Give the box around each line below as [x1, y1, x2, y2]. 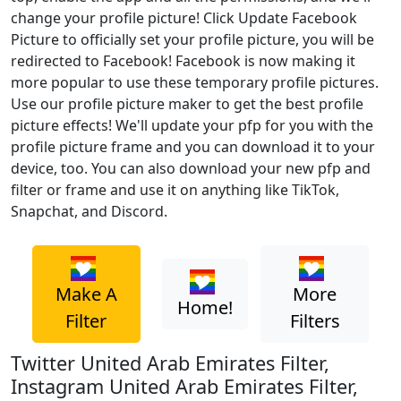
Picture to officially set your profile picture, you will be [11, 30, 374, 49]
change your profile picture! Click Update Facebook [11, 8, 357, 28]
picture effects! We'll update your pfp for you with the [11, 115, 373, 135]
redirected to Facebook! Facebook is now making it [11, 51, 355, 71]
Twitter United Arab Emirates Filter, [11, 349, 329, 376]
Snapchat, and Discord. [11, 201, 167, 221]
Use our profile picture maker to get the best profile [11, 94, 363, 114]
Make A [55, 281, 117, 306]
